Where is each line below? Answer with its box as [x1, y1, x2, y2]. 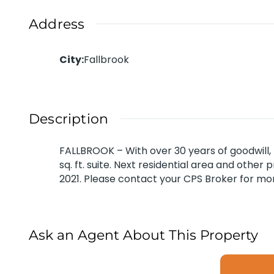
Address [29, 16, 85, 33]
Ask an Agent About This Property [29, 227, 258, 244]
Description [29, 111, 109, 128]
